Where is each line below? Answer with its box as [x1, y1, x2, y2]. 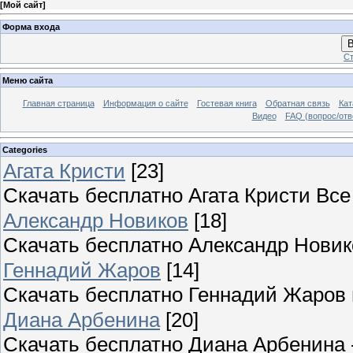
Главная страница [22, 98, 95, 109]
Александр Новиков [3, 208, 188, 232]
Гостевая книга [196, 98, 257, 109]
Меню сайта [2, 76, 53, 86]
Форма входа [2, 21, 60, 32]
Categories [2, 144, 47, 154]
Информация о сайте [102, 98, 188, 109]
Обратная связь [265, 98, 330, 109]
